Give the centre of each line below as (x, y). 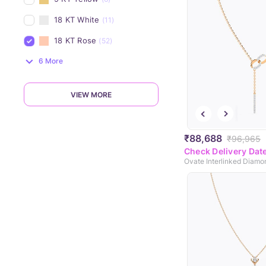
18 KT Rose (75, 40)
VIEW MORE (91, 94)
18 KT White (77, 20)
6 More (51, 61)
